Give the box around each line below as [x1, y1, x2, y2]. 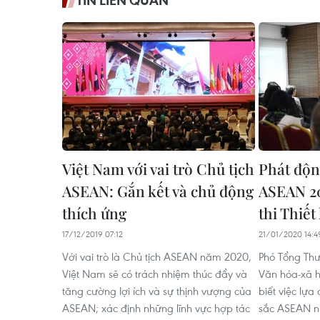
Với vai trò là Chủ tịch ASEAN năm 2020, [62, 249, 251, 264]
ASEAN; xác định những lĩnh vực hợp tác [62, 301, 250, 316]
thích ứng [62, 203, 126, 224]
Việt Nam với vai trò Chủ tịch [62, 159, 254, 179]
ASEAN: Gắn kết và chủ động [62, 181, 254, 201]
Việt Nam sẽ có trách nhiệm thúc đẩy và [62, 266, 247, 281]
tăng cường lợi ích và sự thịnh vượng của [62, 284, 251, 299]
